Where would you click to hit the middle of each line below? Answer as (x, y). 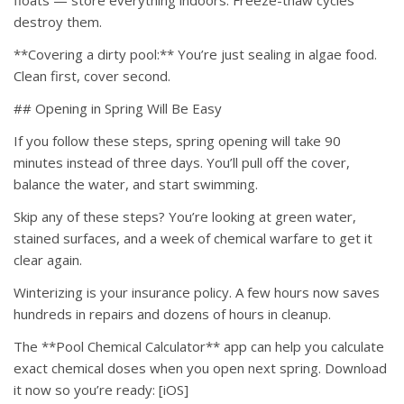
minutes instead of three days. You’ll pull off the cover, (182, 163)
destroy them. (58, 22)
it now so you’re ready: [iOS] (101, 390)
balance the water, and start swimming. (136, 184)
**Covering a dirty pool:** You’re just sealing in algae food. (195, 55)
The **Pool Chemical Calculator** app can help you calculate (199, 347)
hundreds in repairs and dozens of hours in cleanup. (172, 314)
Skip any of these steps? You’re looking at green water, (185, 217)
